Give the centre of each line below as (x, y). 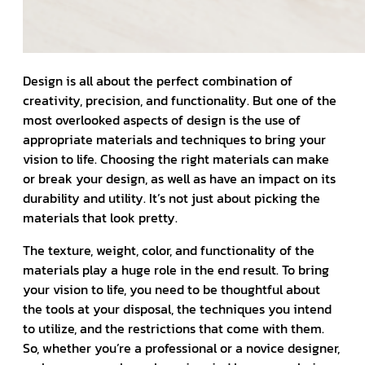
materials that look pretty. (100, 218)
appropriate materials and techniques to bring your (174, 140)
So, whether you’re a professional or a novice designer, (181, 348)
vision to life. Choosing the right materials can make (176, 159)
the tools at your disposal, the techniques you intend (177, 309)
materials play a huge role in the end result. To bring (176, 270)
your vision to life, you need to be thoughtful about (172, 290)
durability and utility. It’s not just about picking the (172, 198)
